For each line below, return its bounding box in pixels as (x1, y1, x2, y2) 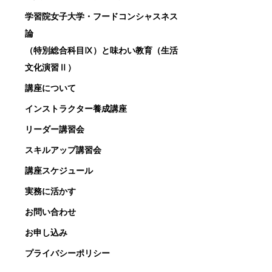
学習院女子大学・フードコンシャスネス (25, 11, 178, 21)
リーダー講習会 (25, 124, 84, 134)
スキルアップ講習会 (25, 144, 101, 155)
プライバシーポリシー (25, 248, 110, 258)
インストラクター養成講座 (25, 103, 127, 114)
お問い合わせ (25, 206, 76, 217)
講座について (25, 83, 76, 93)
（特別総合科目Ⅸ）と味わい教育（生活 (25, 45, 178, 55)
